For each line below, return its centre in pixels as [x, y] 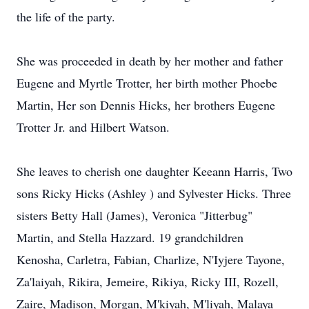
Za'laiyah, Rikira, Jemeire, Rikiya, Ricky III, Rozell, [148, 281]
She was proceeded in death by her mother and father [150, 61]
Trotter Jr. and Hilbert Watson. [93, 127]
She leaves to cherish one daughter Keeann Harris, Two [154, 171]
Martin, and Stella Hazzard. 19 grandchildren [130, 237]
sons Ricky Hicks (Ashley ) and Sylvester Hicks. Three [154, 193]
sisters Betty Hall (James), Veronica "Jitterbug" [134, 215]
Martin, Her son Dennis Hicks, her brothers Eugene [146, 105]
